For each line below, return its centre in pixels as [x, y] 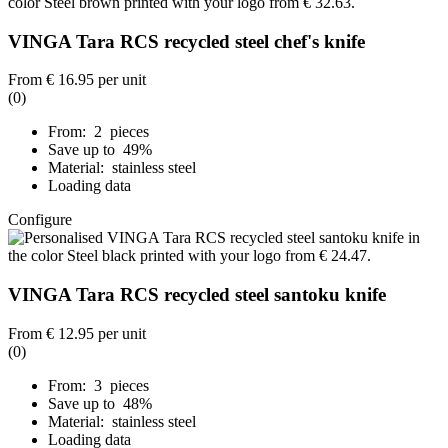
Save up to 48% [102, 403]
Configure [40, 220]
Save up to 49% [102, 150]
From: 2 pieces [98, 132]
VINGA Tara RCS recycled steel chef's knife [186, 41]
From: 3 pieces [98, 385]
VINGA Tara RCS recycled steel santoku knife [197, 294]
